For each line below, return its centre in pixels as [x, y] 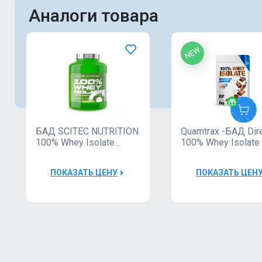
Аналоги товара [94, 16]
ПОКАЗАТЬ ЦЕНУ [84, 173]
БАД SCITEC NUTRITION [87, 132]
